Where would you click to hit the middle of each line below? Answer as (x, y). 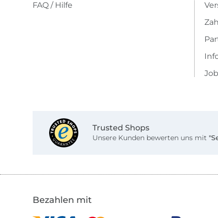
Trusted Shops (121, 128)
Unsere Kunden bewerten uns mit (150, 138)
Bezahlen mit (62, 200)
